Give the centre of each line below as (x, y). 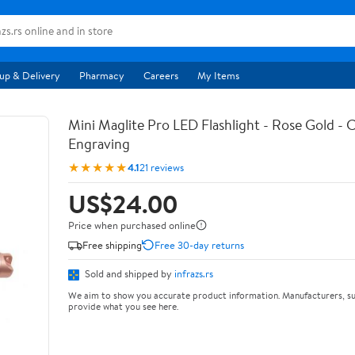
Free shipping (112, 244)
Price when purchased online (132, 225)
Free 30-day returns (199, 244)
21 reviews (162, 167)
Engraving (99, 144)
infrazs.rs (194, 273)
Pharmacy (102, 75)
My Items (218, 75)
